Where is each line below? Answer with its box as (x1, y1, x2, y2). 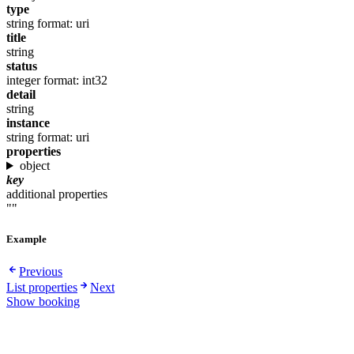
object (19, 159, 50, 173)
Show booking (6, 295, 80, 309)
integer (6, 73, 40, 88)
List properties (6, 281, 77, 295)
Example (6, 233, 47, 246)
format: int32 (43, 73, 107, 88)
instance (6, 116, 50, 130)
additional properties (6, 187, 107, 201)
